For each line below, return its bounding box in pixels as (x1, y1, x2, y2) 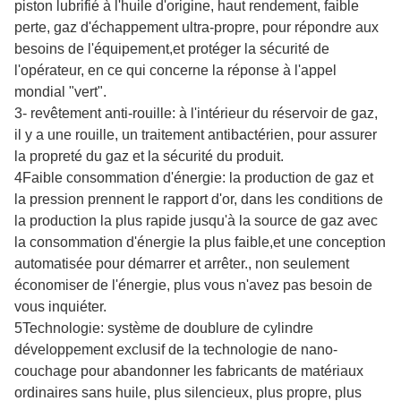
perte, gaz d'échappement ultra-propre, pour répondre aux (14, 20, 379, 36)
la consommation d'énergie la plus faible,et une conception (14, 235, 386, 251)
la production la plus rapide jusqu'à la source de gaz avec (14, 213, 378, 229)
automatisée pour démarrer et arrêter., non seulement (14, 256, 349, 272)
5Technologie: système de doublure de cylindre (14, 320, 313, 337)
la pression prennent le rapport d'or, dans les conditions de (14, 192, 383, 208)
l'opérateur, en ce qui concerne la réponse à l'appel (14, 63, 337, 79)
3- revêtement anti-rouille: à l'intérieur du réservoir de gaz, (14, 106, 378, 122)
